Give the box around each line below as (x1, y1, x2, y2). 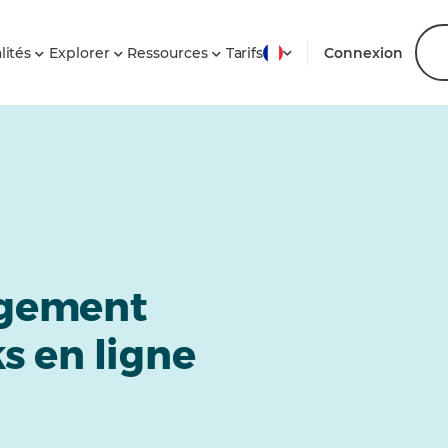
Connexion (324, 43, 404, 62)
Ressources (127, 43, 212, 62)
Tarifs (225, 43, 264, 62)
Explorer (49, 43, 114, 62)
